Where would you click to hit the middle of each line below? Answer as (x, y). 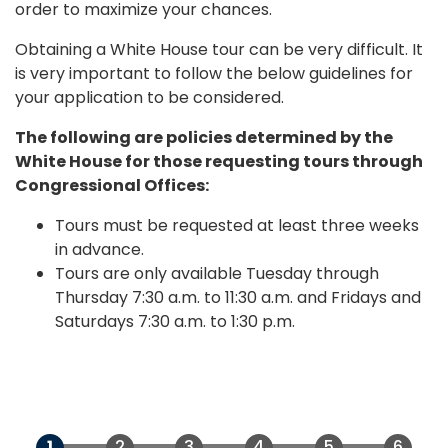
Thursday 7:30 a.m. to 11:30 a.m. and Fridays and (238, 298)
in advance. (99, 250)
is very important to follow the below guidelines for (214, 74)
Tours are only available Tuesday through (217, 274)
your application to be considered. (149, 98)
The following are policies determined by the (204, 138)
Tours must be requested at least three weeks (237, 226)
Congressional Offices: (112, 186)
